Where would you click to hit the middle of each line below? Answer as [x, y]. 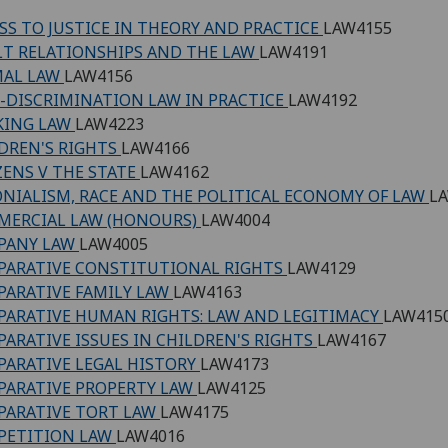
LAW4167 [351, 340]
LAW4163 [207, 292]
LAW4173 [234, 364]
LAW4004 [235, 220]
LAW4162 [174, 172]
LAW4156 [98, 76]
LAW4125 [231, 388]
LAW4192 [322, 100]
